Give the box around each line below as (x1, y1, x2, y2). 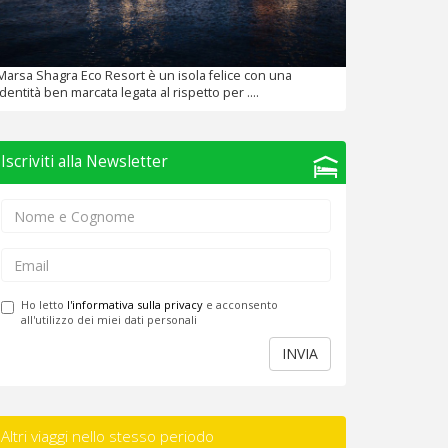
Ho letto (21, 297, 67, 312)
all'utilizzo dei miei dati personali (21, 312, 197, 327)
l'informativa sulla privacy (67, 297, 203, 312)
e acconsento (203, 297, 278, 312)
